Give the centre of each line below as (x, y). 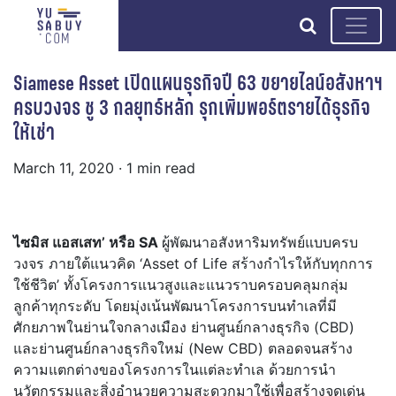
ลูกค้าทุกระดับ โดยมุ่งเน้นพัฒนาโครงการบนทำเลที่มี (175, 306)
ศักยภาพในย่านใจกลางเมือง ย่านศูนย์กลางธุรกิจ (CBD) (184, 327)
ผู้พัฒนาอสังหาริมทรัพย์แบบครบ (260, 243)
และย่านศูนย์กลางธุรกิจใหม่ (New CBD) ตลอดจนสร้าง (183, 349)
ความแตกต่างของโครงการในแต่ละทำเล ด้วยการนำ (175, 370)
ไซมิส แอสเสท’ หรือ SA (88, 243)
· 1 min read (157, 168)
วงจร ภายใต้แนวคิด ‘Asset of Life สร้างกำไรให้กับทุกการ (193, 264)
